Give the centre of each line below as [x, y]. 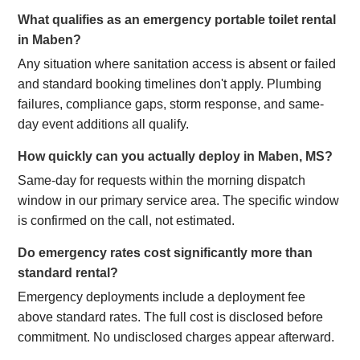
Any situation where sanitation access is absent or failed [177, 64]
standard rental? [68, 273]
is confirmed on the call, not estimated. [127, 221]
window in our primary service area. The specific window [179, 200]
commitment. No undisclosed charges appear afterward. [176, 337]
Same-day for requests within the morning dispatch [162, 180]
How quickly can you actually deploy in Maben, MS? [176, 156]
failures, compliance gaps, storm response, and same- [171, 104]
